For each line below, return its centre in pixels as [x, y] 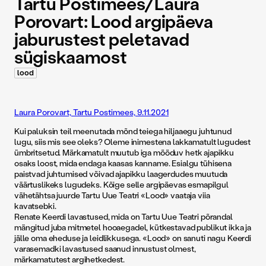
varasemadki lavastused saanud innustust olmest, [105, 249]
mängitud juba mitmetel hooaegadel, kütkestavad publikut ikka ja [133, 227]
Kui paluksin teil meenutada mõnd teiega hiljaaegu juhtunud [123, 131]
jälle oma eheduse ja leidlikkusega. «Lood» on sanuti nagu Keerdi [133, 238]
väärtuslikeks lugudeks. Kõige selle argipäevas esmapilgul [122, 185]
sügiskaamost [71, 58]
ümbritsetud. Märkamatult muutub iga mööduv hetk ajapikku [124, 153]
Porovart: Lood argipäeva [114, 22]
